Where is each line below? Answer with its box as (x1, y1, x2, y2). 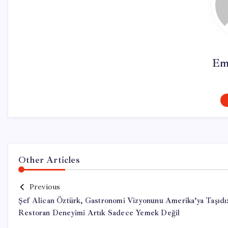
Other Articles (18, 154, 80, 165)
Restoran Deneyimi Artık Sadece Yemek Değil (18, 208, 180, 218)
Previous (29, 182, 61, 191)
